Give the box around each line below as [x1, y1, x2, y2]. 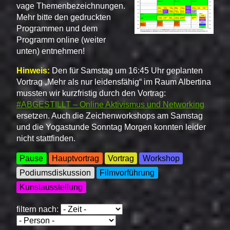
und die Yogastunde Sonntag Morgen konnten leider [16, 123, 206, 132]
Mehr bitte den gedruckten [16, 13, 111, 22]
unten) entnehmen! [16, 47, 85, 56]
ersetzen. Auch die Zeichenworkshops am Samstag [16, 111, 203, 121]
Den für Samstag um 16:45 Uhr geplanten [50, 66, 203, 75]
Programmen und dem [16, 24, 98, 33]
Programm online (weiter [16, 35, 106, 45]
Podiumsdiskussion [20, 168, 91, 177]
